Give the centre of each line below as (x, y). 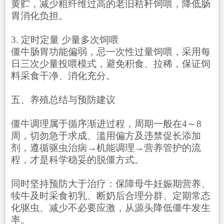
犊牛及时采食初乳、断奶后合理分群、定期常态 (110, 196)
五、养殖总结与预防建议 (63, 100)
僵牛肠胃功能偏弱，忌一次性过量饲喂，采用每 (110, 52)
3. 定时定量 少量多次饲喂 (64, 40)
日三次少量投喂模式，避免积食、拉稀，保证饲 (110, 64)
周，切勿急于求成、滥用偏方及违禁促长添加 (106, 136)
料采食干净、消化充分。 (63, 76)
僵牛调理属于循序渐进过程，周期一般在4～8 (106, 124)
